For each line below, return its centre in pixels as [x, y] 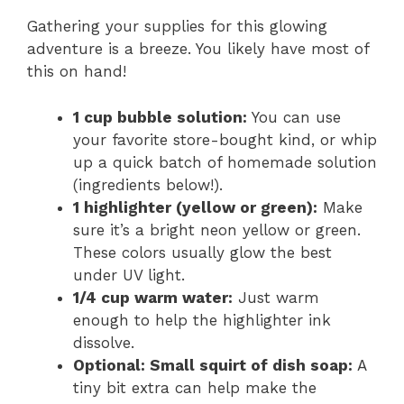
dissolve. [104, 342]
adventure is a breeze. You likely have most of [198, 49]
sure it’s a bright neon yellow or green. [217, 230]
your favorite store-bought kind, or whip [225, 139]
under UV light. [129, 275]
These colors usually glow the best [202, 252]
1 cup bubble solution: [160, 117]
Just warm [276, 297]
